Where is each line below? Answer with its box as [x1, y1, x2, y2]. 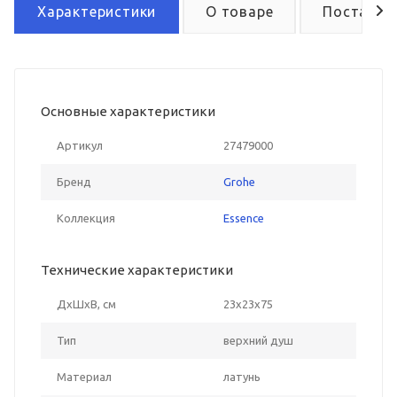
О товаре [206, 3, 274, 19]
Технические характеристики [41, 261, 233, 277]
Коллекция [57, 211, 115, 224]
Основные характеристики [41, 103, 215, 119]
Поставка [323, 3, 393, 19]
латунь [223, 370, 261, 383]
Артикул [57, 138, 103, 152]
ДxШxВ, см [57, 297, 116, 310]
